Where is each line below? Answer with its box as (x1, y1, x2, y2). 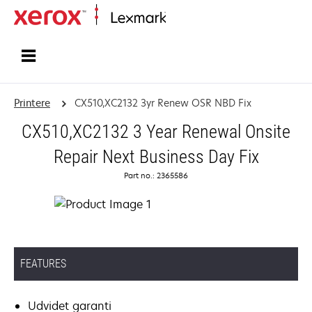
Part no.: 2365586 (124, 170, 188, 180)
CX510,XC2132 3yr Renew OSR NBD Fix (74, 96, 251, 109)
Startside (166, 13, 199, 24)
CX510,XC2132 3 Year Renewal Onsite (22, 121, 290, 142)
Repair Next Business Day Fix (53, 146, 259, 167)
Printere (14, 96, 50, 109)
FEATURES (20, 257, 66, 270)
